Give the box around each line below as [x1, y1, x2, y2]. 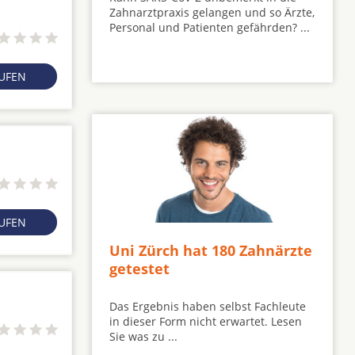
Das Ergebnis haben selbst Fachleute [109, 298, 306, 314]
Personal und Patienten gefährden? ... [109, 20, 310, 36]
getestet [109, 258, 170, 278]
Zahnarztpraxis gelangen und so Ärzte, [109, 5, 315, 21]
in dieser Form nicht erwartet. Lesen [109, 313, 302, 329]
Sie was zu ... [109, 328, 177, 344]
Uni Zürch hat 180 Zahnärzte [109, 240, 312, 260]
